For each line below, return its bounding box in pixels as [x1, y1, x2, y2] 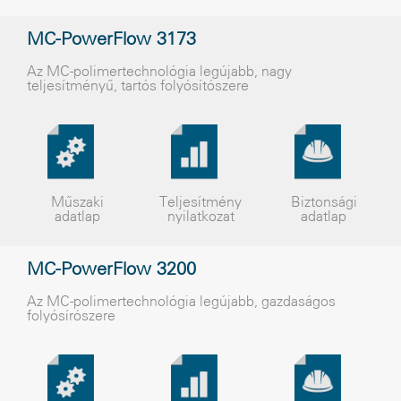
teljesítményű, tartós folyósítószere [27, 80, 249, 93]
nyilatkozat [166, 210, 235, 224]
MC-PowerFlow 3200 [27, 262, 196, 278]
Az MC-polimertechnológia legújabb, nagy [27, 65, 292, 79]
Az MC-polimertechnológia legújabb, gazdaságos [27, 295, 336, 309]
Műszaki [50, 196, 104, 209]
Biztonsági [290, 196, 357, 209]
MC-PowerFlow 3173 [27, 32, 196, 48]
